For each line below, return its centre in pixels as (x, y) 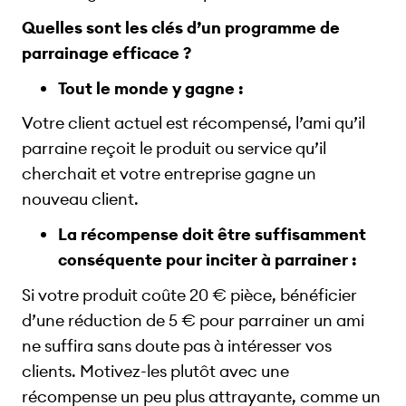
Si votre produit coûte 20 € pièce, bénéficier (189, 295)
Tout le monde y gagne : (151, 88)
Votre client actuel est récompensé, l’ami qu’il (193, 123)
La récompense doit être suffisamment (212, 235)
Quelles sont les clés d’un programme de (181, 27)
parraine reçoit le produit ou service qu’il (174, 149)
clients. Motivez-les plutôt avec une (155, 371)
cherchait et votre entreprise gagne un (169, 174)
